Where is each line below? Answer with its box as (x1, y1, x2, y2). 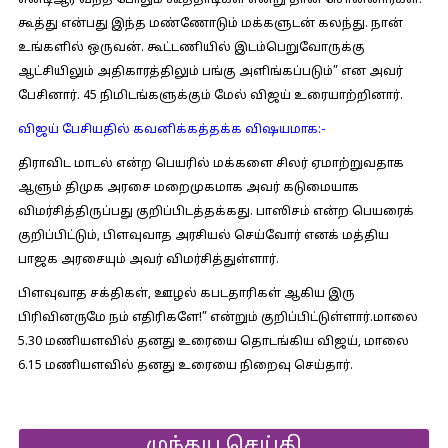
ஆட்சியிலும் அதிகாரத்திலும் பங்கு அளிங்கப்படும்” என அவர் (17, 65, 403, 79)
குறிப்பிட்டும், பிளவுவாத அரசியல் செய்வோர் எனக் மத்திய (17, 229, 389, 243)
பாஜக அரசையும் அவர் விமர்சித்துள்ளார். (17, 253, 279, 267)
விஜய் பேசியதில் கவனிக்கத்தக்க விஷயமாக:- (17, 123, 325, 137)
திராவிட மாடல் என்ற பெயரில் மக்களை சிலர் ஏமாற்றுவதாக (17, 157, 404, 171)
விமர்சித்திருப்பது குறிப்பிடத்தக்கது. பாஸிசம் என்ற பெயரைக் (17, 205, 414, 219)
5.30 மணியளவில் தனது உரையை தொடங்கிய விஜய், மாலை (17, 335, 409, 349)
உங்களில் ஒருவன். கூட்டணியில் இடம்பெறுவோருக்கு (17, 41, 365, 55)
